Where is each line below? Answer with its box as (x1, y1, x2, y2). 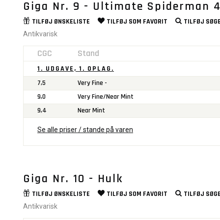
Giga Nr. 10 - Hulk (23, 171, 123, 187)
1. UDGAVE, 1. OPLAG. (37, 64, 114, 74)
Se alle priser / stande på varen (37, 126, 133, 134)
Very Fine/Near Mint (78, 92, 134, 102)
